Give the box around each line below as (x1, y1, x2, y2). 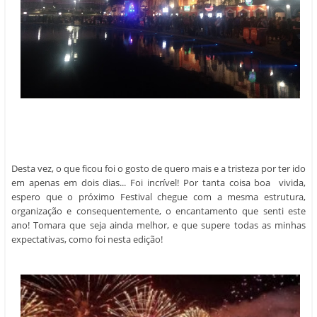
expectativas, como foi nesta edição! (11, 135, 163, 149)
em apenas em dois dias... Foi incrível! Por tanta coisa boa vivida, (11, 79, 306, 92)
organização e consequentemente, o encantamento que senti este (11, 107, 306, 120)
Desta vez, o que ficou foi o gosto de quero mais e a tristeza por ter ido (11, 64, 306, 78)
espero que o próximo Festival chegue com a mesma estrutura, (11, 93, 306, 106)
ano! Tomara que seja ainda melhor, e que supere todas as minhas (11, 121, 306, 134)
